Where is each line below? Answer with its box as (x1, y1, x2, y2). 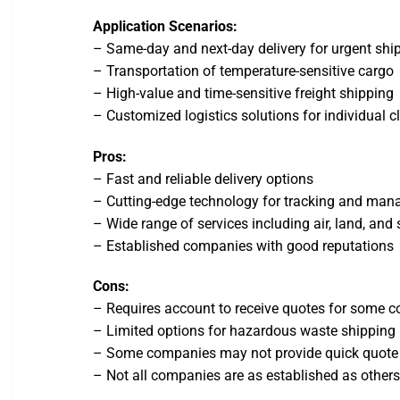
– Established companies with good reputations (93, 237, 395, 254)
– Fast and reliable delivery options (93, 170, 314, 187)
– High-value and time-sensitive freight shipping (93, 84, 395, 102)
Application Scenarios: (93, 17, 238, 35)
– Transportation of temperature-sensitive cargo (93, 62, 395, 79)
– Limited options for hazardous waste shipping (93, 322, 396, 340)
